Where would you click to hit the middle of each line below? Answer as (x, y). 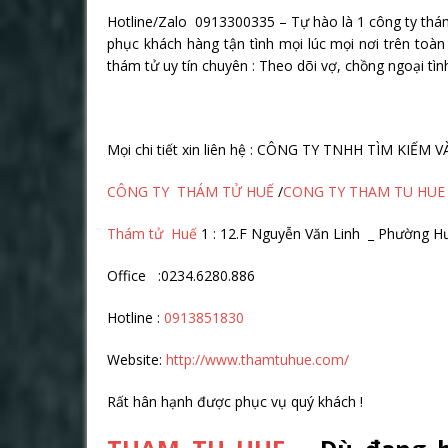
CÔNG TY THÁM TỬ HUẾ (192, 191)
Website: (136, 359)
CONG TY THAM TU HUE (364, 191)
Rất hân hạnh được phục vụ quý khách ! (235, 401)
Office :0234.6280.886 (181, 275)
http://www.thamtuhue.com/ (257, 359)
